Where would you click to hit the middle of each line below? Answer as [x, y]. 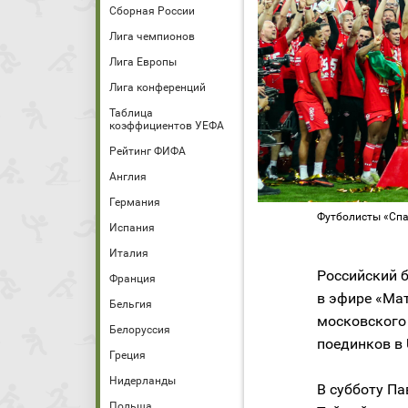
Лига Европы [143, 62]
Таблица [131, 113]
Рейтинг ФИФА [148, 151]
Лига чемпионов [152, 36]
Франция [133, 279]
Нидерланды [143, 381]
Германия [135, 202]
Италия [129, 253]
